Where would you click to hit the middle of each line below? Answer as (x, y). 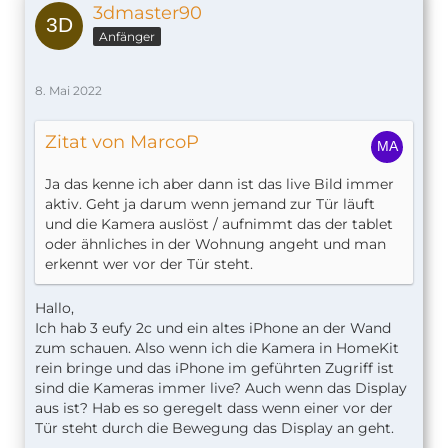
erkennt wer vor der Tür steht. (149, 264)
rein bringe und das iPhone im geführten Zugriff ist (214, 368)
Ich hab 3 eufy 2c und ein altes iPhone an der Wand (213, 328)
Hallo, (54, 308)
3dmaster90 (147, 13)
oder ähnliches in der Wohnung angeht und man (215, 244)
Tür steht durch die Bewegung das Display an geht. (214, 428)
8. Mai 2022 (68, 91)
